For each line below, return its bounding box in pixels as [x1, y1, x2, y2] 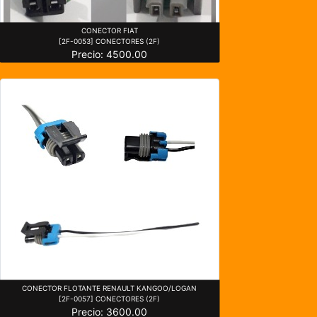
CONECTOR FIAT [81, 25, 138, 35]
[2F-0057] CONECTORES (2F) [59, 294, 161, 303]
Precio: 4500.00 [71, 47, 148, 60]
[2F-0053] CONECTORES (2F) [59, 36, 161, 45]
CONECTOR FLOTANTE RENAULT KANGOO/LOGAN [22, 283, 197, 292]
